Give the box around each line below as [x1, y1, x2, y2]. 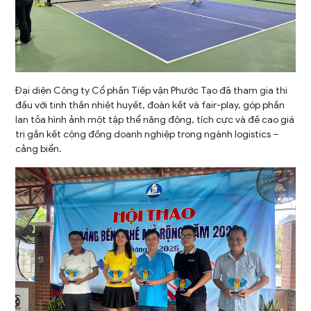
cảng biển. [15, 142, 62, 155]
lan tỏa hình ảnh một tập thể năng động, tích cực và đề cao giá [15, 113, 295, 126]
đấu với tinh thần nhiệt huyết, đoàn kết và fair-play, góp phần [15, 99, 285, 111]
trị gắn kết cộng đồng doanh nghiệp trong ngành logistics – [15, 128, 279, 140]
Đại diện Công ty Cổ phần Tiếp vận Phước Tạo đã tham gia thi [15, 84, 288, 96]
